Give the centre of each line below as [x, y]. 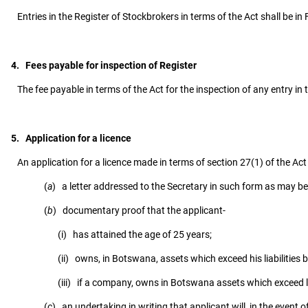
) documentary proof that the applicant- [139, 211]
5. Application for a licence [71, 139]
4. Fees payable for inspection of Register [104, 66]
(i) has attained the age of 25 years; [129, 235]
